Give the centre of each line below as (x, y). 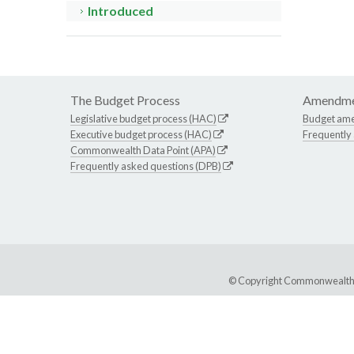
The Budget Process (125, 100)
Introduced (121, 11)
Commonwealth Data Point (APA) (143, 151)
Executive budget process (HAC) (141, 135)
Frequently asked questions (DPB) (146, 166)
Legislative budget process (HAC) (143, 119)
